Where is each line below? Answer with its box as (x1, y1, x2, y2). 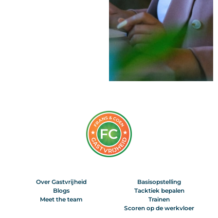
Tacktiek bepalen (134, 187, 184, 195)
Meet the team (39, 196, 83, 203)
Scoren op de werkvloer (124, 204, 195, 212)
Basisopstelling (137, 178, 182, 186)
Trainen (148, 196, 170, 203)
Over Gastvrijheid (36, 178, 87, 186)
